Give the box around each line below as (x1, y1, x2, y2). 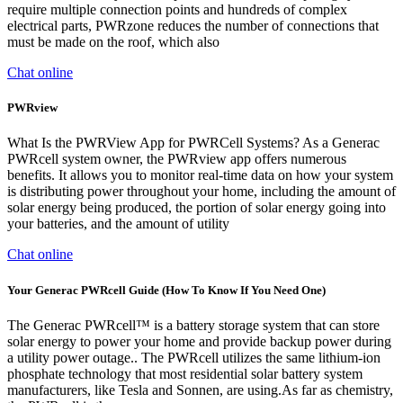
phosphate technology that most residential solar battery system (7, 365, 363, 381)
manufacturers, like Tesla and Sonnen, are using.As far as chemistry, (7, 381, 393, 398)
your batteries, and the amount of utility (7, 216, 229, 232)
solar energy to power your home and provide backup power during (7, 333, 391, 349)
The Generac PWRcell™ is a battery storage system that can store (7, 317, 380, 333)
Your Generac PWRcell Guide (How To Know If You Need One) (7, 282, 326, 297)
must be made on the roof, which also (7, 34, 219, 50)
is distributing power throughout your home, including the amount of (7, 184, 396, 200)
